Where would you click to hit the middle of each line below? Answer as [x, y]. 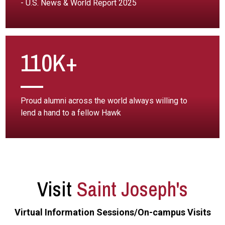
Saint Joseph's [132, 189]
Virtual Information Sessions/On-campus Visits [113, 212]
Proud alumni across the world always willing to [104, 101]
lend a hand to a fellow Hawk [71, 113]
